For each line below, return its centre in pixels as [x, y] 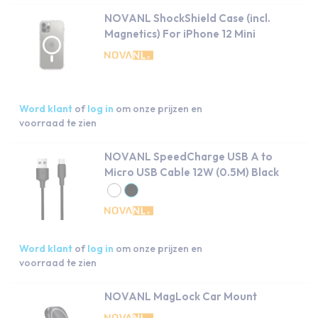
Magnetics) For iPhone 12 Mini [180, 34]
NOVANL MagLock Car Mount [181, 296]
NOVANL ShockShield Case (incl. [187, 18]
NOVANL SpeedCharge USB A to [188, 157]
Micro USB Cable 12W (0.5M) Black [192, 172]
